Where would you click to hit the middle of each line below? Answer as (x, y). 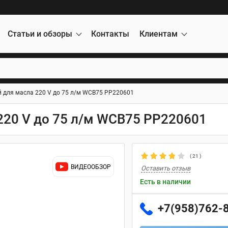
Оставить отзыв (166, 168)
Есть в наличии (165, 182)
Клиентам (159, 34)
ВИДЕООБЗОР (91, 167)
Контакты (110, 34)
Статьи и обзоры (40, 34)
